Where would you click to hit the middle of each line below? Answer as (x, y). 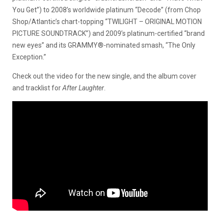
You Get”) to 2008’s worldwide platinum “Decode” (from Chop (107, 10)
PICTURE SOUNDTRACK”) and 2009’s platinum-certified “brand (109, 33)
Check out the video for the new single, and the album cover (104, 76)
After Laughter (83, 88)
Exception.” (29, 57)
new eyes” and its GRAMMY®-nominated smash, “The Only (104, 45)
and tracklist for (37, 88)
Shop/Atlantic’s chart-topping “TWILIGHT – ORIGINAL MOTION (107, 22)
